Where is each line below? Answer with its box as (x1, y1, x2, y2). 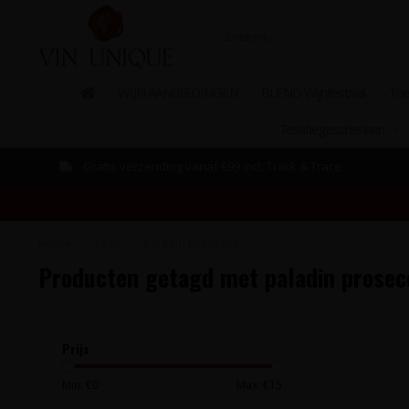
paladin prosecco (143, 235, 239, 251)
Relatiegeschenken (281, 120, 384, 138)
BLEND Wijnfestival (261, 83, 365, 101)
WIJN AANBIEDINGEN (118, 83, 238, 101)
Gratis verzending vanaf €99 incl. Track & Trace (79, 158, 341, 174)
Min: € (62, 377, 92, 393)
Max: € (236, 377, 269, 393)
